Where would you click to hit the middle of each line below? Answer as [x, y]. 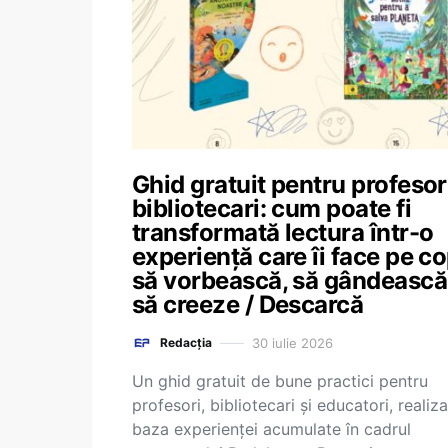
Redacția [186, 342]
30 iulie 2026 [292, 342]
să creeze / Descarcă [248, 304]
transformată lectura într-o [283, 232]
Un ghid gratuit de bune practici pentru [280, 381]
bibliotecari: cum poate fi [271, 208]
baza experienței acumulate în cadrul [271, 429]
